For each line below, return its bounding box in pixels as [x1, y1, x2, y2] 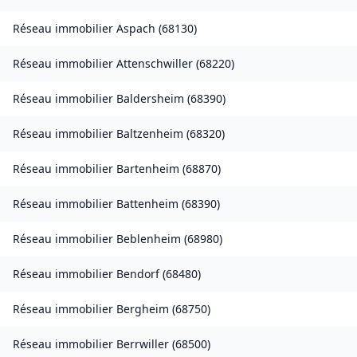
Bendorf [116, 266, 159, 282]
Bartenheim [116, 161, 179, 177]
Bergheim [116, 301, 169, 317]
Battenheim [116, 196, 178, 212]
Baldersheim [116, 91, 184, 107]
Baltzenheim [116, 126, 183, 142]
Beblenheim [116, 231, 181, 247]
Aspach [116, 21, 155, 37]
